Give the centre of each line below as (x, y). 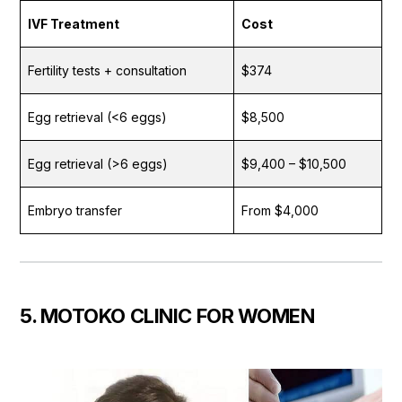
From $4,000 (280, 210)
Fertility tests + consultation (107, 70)
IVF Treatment (74, 23)
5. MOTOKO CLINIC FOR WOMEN (167, 315)
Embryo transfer (75, 210)
